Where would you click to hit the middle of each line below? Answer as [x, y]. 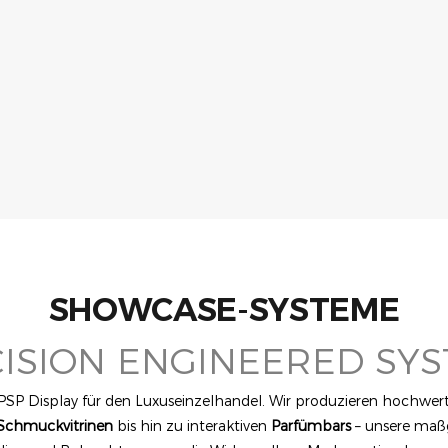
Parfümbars [311, 425]
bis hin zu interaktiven [192, 425]
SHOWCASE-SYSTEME [224, 310]
